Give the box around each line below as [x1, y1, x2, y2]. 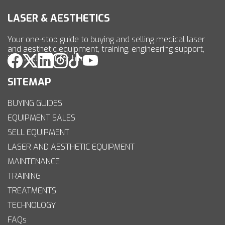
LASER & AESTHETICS [8, 12, 110, 26]
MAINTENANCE [8, 156, 60, 167]
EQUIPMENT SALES [8, 113, 75, 124]
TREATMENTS [8, 185, 56, 196]
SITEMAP [8, 75, 51, 89]
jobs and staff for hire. [8, 53, 87, 64]
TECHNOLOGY [8, 200, 56, 211]
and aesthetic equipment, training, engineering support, [8, 44, 204, 55]
